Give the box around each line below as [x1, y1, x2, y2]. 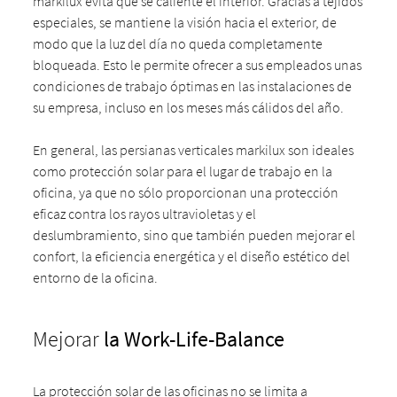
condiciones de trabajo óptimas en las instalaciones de [33, 77, 353, 95]
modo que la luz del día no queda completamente [33, 35, 323, 52]
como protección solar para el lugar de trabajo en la [33, 162, 333, 180]
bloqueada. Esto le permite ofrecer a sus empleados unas [33, 56, 362, 74]
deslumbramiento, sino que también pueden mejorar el [33, 226, 356, 244]
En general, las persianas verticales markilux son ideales [33, 141, 354, 159]
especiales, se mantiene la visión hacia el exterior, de [33, 13, 338, 31]
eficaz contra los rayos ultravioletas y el [33, 205, 257, 222]
